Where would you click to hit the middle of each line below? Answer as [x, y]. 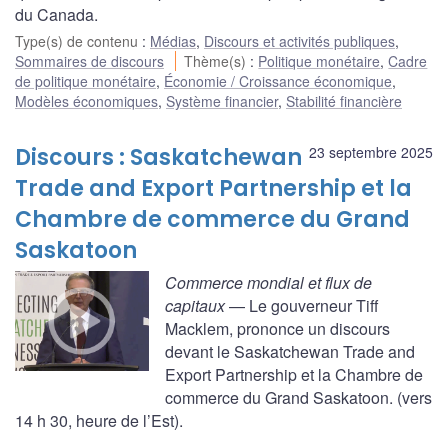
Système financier [222, 100]
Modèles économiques [86, 100]
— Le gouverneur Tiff [301, 305]
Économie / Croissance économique [278, 80]
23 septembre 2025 [371, 151]
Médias [173, 40]
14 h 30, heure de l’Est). [99, 420]
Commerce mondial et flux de [268, 282]
